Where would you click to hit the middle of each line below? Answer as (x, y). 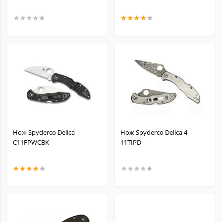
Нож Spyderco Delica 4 (154, 132)
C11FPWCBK (31, 142)
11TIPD (131, 142)
